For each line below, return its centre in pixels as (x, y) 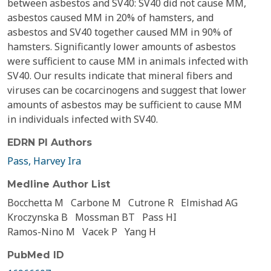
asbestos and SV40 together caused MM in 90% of (120, 32)
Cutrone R (151, 203)
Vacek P (100, 232)
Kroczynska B (38, 217)
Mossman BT (105, 217)
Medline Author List (59, 184)
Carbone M (96, 203)
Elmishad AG (209, 203)
